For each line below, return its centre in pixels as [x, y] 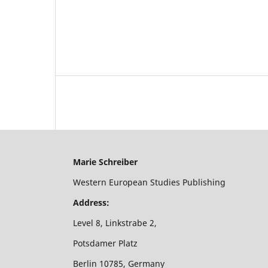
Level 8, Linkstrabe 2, [115, 223]
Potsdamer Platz [105, 243]
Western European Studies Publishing [149, 182]
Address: [91, 202]
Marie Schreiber [105, 162]
